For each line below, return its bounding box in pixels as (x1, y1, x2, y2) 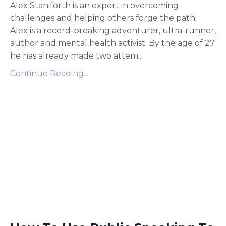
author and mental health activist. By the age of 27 (10, 38, 215, 48)
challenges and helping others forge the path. (10, 13, 197, 23)
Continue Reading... (10, 69, 88, 78)
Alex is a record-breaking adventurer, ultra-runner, (10, 26, 216, 35)
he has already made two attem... (10, 51, 143, 61)
